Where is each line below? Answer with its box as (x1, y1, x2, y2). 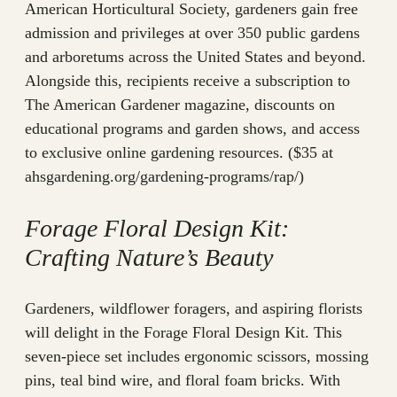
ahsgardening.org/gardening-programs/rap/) (25, 167, 304, 186)
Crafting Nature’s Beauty (25, 244, 273, 272)
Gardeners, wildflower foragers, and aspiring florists (25, 300, 362, 318)
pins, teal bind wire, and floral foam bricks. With (25, 371, 340, 390)
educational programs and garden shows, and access (25, 120, 360, 138)
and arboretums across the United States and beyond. (25, 48, 366, 66)
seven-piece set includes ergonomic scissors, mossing (25, 347, 369, 366)
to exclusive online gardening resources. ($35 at (25, 144, 333, 162)
